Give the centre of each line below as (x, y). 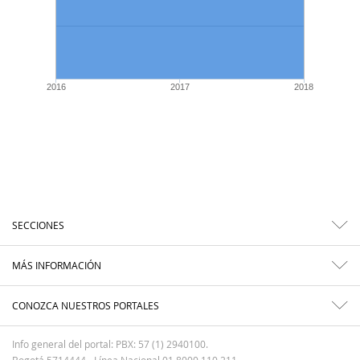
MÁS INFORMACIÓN (57, 266)
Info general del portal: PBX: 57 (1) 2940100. (110, 344)
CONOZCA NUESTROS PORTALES (86, 306)
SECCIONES (38, 225)
